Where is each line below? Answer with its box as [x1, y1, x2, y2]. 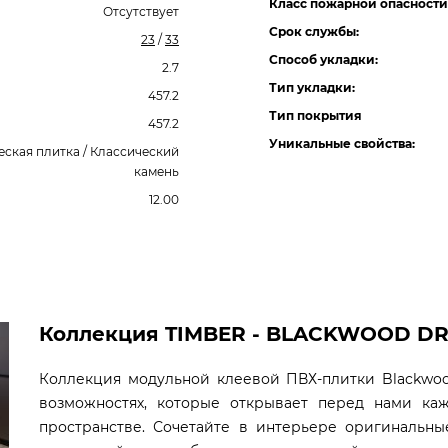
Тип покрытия [269, 108, 362, 123]
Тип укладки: [269, 80, 355, 95]
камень [134, 164, 179, 179]
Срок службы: [269, 24, 359, 39]
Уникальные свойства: [269, 136, 415, 151]
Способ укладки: [269, 52, 378, 67]
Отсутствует [103, 4, 179, 19]
